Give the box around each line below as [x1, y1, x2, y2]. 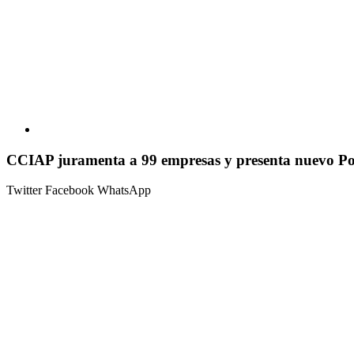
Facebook [45, 183, 97, 198]
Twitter [6, 183, 45, 198]
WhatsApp [97, 183, 151, 198]
